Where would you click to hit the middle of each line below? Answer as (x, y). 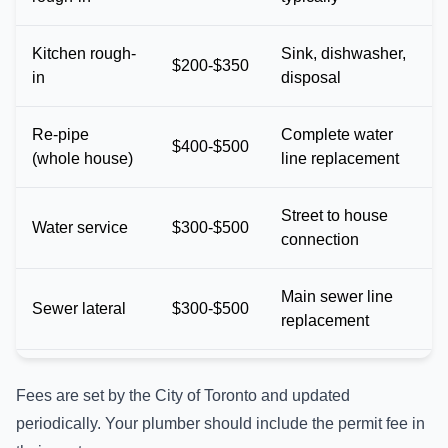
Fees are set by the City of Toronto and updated (183, 395)
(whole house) (82, 158)
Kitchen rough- (84, 53)
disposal (311, 77)
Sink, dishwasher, (343, 53)
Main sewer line (337, 296)
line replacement (340, 158)
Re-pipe (60, 134)
